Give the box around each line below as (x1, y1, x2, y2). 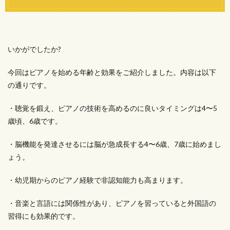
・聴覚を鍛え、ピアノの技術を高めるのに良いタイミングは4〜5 (8, 104, 217, 112)
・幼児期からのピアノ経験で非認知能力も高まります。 (8, 176, 187, 184)
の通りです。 (8, 81, 51, 89)
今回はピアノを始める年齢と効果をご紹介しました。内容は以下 (8, 68, 216, 76)
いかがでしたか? (8, 45, 61, 53)
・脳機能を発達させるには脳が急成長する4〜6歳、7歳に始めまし (8, 140, 221, 148)
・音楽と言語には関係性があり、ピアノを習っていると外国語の (8, 199, 216, 207)
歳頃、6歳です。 (8, 117, 62, 125)
